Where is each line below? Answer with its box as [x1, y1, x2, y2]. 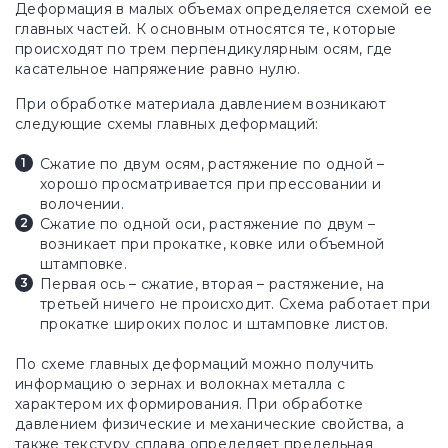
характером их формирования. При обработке [15, 395, 364, 413]
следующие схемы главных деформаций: [15, 115, 319, 133]
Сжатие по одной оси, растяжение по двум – [40, 215, 376, 233]
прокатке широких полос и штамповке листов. [40, 315, 389, 333]
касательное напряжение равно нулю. [15, 60, 301, 78]
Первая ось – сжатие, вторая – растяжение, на [40, 275, 385, 293]
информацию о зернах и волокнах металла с [15, 375, 345, 393]
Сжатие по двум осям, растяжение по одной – [40, 155, 385, 173]
